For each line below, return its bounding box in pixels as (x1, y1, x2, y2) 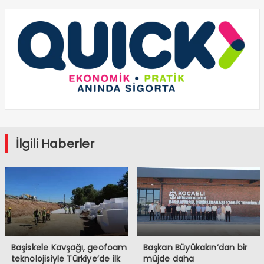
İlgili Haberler (15, 136, 95, 153)
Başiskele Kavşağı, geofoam (11, 242, 127, 254)
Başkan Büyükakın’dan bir (143, 242, 248, 254)
